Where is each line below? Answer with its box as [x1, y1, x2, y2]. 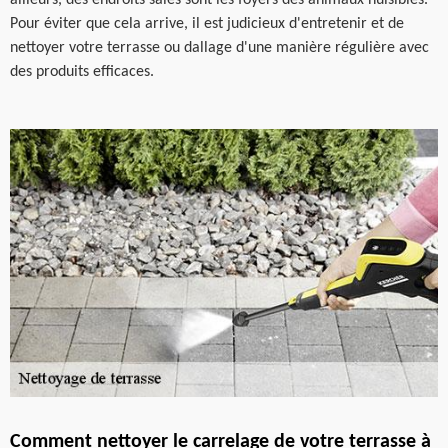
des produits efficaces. [10, 64, 154, 80]
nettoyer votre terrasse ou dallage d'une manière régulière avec [10, 40, 429, 56]
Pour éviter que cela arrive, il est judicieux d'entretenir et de [10, 16, 404, 32]
